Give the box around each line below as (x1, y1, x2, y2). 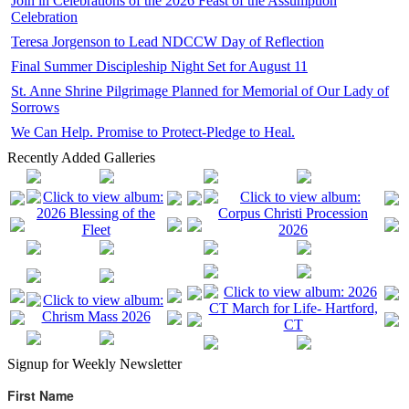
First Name (7, 385, 74, 404)
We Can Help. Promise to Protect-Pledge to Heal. (11, 123, 295, 140)
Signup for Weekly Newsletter (7, 355, 182, 372)
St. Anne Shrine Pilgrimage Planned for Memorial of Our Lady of (11, 82, 389, 99)
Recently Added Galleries (7, 149, 155, 165)
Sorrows (11, 99, 59, 115)
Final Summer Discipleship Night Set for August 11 (11, 58, 308, 74)
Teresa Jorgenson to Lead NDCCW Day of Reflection (11, 33, 324, 49)
